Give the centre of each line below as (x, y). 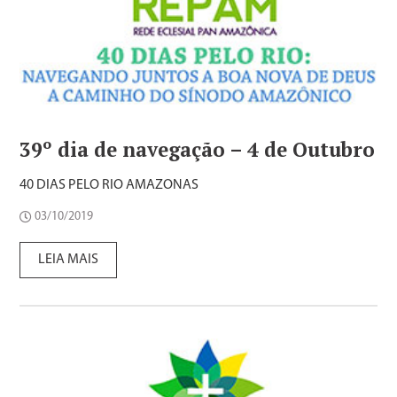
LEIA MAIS (69, 260)
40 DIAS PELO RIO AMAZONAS (109, 186)
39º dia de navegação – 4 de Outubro (198, 150)
